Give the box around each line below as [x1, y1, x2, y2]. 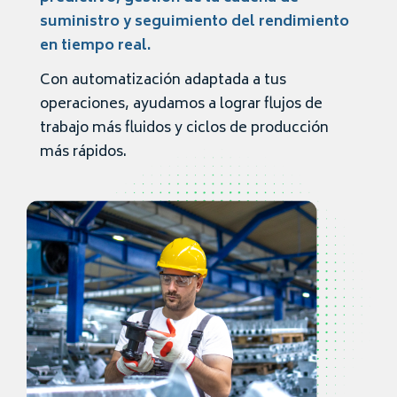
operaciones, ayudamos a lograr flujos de [40, 92, 323, 117]
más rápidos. [40, 140, 127, 165]
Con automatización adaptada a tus [40, 68, 286, 93]
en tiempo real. [40, 34, 151, 58]
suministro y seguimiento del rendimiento [40, 10, 349, 35]
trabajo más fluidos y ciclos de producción [40, 116, 329, 141]
